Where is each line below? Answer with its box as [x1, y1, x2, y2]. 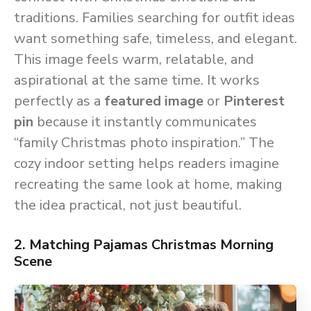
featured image [104, 92, 203, 111]
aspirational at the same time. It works [14, 71, 260, 90]
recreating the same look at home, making [14, 175, 283, 194]
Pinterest [224, 92, 285, 111]
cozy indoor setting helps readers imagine [14, 154, 279, 174]
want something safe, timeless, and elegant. [14, 29, 297, 49]
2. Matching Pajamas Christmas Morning [14, 235, 274, 255]
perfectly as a [14, 92, 104, 111]
